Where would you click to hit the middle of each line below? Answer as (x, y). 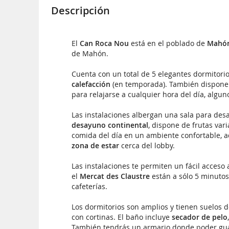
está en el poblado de (168, 43)
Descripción (81, 11)
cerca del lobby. (147, 146)
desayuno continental (110, 125)
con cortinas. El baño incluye (122, 217)
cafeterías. (89, 187)
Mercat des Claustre (115, 176)
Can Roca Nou (104, 43)
